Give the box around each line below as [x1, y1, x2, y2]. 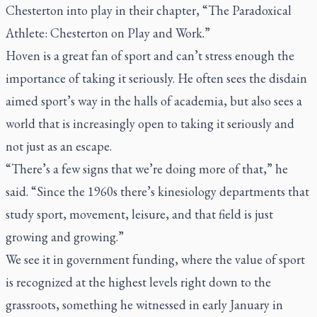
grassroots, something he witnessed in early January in [6, 296, 283, 313]
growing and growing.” [6, 229, 124, 245]
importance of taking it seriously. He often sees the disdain [6, 70, 307, 86]
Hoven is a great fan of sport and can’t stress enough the [6, 47, 294, 64]
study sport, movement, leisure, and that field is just [6, 206, 273, 222]
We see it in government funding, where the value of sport [6, 251, 305, 267]
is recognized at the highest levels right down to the [6, 274, 271, 290]
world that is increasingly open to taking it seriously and [6, 115, 294, 132]
